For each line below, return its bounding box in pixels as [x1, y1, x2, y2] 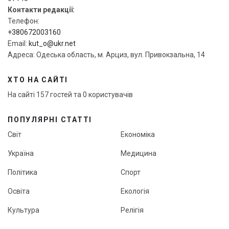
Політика [8, 168, 37, 176]
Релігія [121, 205, 144, 214]
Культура [8, 205, 39, 214]
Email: [8, 39, 29, 48]
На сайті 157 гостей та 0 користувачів [8, 90, 133, 99]
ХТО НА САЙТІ [8, 75, 68, 84]
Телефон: [8, 16, 39, 25]
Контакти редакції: [8, 5, 75, 14]
